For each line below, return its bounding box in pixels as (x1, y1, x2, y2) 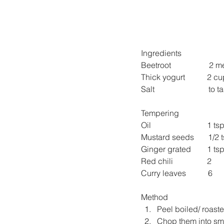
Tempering (141, 107, 179, 118)
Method (141, 191, 168, 202)
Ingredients (141, 47, 181, 58)
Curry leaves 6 (141, 167, 212, 178)
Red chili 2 (141, 155, 211, 166)
